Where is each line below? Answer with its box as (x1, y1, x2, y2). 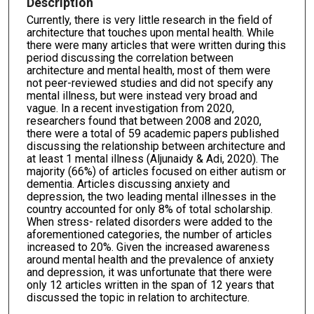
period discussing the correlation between (27, 50, 233, 64)
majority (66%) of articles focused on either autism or (27, 164, 286, 178)
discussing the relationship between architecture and (27, 139, 285, 153)
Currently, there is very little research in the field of (27, 13, 273, 27)
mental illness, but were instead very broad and (27, 88, 257, 102)
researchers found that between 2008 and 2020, (27, 114, 261, 128)
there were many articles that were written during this (27, 38, 286, 52)
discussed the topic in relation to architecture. (27, 290, 250, 304)
